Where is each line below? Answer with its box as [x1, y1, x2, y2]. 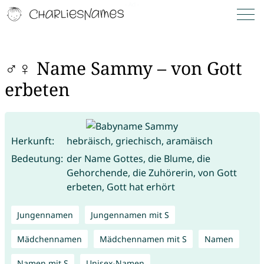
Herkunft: [11, 134, 54, 147]
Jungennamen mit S [90, 209, 169, 220]
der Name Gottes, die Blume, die [66, 151, 210, 165]
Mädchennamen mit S [99, 233, 187, 245]
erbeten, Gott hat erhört [66, 180, 175, 193]
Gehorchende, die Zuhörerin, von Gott [66, 166, 237, 179]
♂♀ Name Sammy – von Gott [4, 56, 242, 81]
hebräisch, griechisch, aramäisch [66, 134, 213, 147]
